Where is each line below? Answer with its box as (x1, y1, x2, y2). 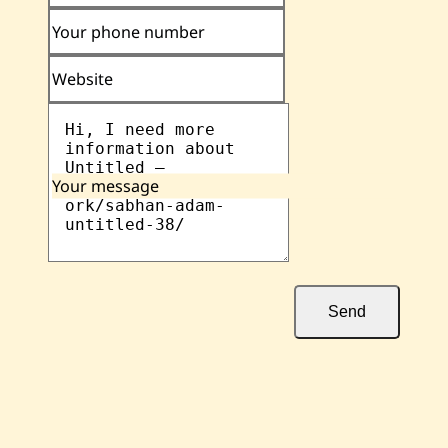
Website (52, 67, 113, 90)
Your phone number (52, 20, 205, 43)
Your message (52, 174, 159, 197)
